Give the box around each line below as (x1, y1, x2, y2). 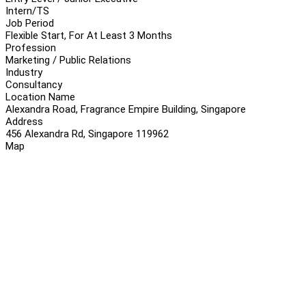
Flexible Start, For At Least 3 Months (5, 29, 172, 42)
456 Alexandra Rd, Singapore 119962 (5, 127, 169, 140)
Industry (5, 66, 42, 79)
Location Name (5, 90, 75, 103)
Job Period (5, 16, 54, 29)
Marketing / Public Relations (5, 53, 131, 66)
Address (5, 115, 43, 128)
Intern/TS (5, 4, 49, 17)
